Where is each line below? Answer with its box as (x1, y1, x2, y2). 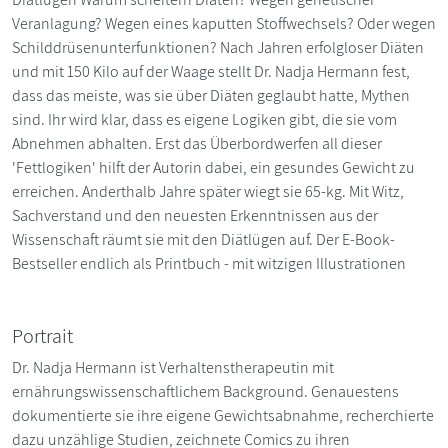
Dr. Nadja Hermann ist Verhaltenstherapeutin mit (12, 356, 334, 378)
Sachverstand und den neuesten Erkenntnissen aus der (12, 204, 378, 226)
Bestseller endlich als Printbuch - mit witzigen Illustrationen (12, 252, 406, 274)
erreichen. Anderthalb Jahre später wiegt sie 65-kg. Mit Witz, (12, 180, 404, 202)
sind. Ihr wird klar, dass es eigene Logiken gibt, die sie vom (12, 108, 397, 130)
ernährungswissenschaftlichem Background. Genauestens (12, 380, 399, 402)
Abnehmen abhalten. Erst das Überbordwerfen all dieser (12, 132, 382, 154)
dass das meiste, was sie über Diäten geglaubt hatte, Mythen (12, 84, 410, 106)
